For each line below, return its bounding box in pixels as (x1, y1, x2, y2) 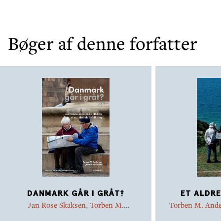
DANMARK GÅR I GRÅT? (27, 189, 124, 198)
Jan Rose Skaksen (28, 200, 86, 210)
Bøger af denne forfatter (8, 32, 197, 55)
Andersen (60, 209, 91, 220)
